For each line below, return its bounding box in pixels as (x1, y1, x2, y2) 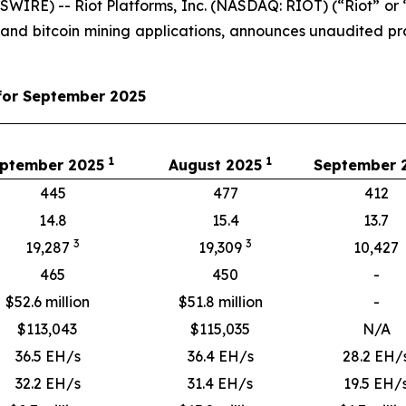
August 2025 (169, 155, 266, 174)
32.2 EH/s (14, 373, 81, 392)
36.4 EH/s (187, 346, 254, 365)
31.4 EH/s (188, 373, 253, 392)
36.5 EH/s (14, 346, 81, 365)
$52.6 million (5, 292, 90, 311)
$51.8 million (178, 292, 263, 311)
